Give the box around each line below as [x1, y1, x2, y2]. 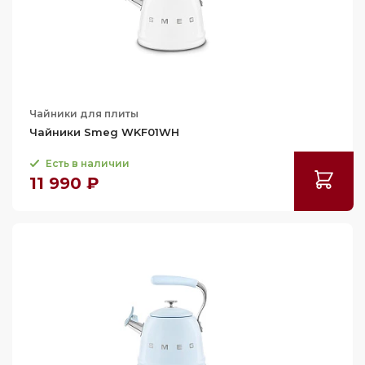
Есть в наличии [46, 157, 130, 169]
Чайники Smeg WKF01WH [29, 125, 179, 139]
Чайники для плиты [29, 108, 139, 120]
